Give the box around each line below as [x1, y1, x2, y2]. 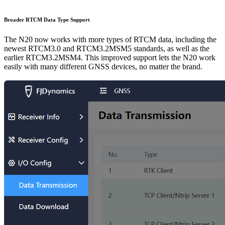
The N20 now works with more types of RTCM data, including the [4, 35, 216, 44]
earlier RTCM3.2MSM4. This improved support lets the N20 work [4, 53, 215, 62]
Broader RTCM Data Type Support [4, 16, 90, 23]
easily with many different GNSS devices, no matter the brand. [4, 62, 202, 71]
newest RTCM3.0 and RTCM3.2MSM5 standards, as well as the [4, 44, 209, 53]
